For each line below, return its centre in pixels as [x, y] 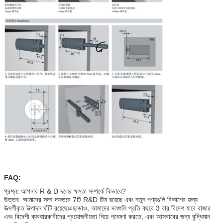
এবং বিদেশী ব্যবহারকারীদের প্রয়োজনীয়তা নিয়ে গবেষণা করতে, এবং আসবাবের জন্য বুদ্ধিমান [107, 216]
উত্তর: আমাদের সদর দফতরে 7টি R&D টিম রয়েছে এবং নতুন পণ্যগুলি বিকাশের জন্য [101, 199]
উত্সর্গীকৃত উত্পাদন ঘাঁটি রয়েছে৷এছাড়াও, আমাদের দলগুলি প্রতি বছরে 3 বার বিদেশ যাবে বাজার [107, 208]
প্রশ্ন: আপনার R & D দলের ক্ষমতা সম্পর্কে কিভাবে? [65, 191]
